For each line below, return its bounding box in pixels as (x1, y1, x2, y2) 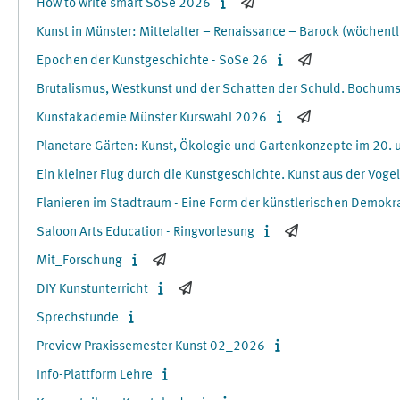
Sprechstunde (37, 312, 119, 325)
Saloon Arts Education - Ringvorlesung (37, 226, 254, 239)
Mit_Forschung (37, 254, 122, 268)
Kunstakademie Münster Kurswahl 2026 (37, 112, 267, 125)
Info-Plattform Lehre (37, 369, 153, 382)
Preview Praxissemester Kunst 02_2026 (37, 340, 265, 354)
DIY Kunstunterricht (37, 283, 148, 296)
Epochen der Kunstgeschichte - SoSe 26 (37, 54, 268, 68)
